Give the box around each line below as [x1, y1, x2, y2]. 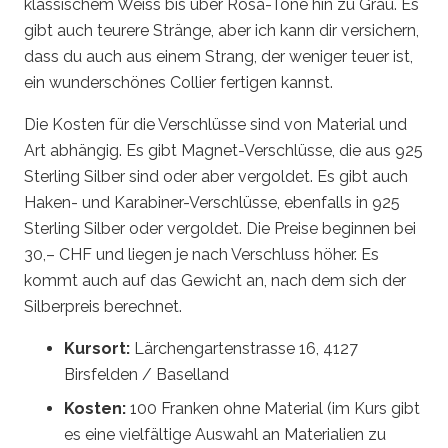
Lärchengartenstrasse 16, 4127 [134, 339, 358, 358]
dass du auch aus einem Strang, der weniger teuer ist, [24, 47, 413, 66]
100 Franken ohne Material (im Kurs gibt [126, 399, 420, 418]
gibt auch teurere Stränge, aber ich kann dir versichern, [24, 21, 419, 40]
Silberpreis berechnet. [24, 297, 182, 316]
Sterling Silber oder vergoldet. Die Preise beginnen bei [24, 219, 416, 238]
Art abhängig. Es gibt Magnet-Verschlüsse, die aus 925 [24, 141, 423, 160]
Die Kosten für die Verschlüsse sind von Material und [24, 115, 407, 134]
